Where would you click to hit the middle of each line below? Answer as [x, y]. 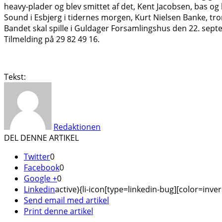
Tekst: [15, 77]
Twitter [37, 156]
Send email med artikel [66, 200]
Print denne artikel [58, 211]
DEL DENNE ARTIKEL [41, 138]
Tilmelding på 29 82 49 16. [52, 39]
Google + [40, 178]
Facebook [42, 167]
